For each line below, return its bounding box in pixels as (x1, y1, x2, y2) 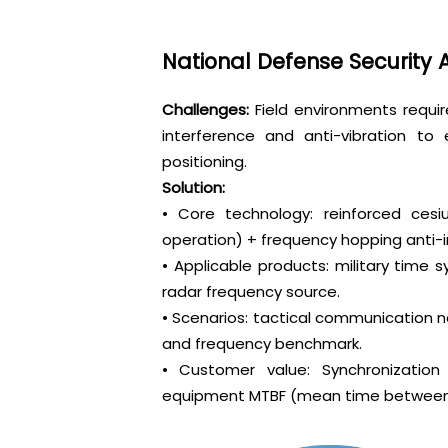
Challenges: (161, 99, 249, 121)
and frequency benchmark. (161, 333, 362, 355)
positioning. (161, 151, 247, 173)
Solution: (161, 177, 225, 199)
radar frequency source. (161, 281, 340, 303)
